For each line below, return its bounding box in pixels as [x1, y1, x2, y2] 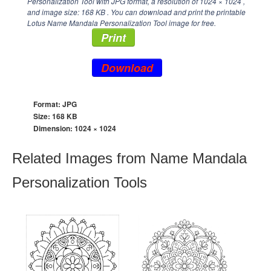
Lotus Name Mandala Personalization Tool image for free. [27, 18, 216, 28]
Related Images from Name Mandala [12, 150, 247, 166]
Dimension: [33, 123, 74, 134]
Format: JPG [33, 99, 77, 109]
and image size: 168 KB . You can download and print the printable [27, 7, 246, 17]
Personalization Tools [12, 174, 147, 191]
